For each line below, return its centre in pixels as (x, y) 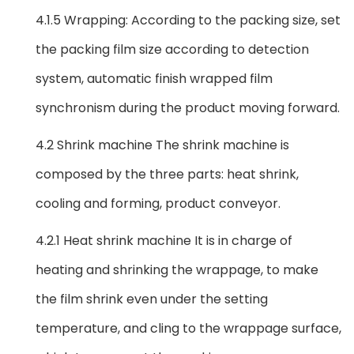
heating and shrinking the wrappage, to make (177, 269)
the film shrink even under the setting (152, 299)
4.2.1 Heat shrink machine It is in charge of (164, 240)
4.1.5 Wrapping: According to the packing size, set (188, 20)
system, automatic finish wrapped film (154, 78)
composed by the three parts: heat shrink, (167, 174)
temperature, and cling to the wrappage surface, (188, 328)
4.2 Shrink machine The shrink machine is (162, 145)
